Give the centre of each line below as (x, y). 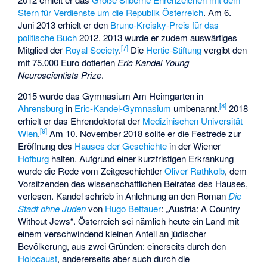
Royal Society (92, 50)
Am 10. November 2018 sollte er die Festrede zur (144, 133)
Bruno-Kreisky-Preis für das (165, 25)
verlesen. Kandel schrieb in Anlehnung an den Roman (123, 196)
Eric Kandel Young (153, 63)
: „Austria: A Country (201, 209)
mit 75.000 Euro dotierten (68, 63)
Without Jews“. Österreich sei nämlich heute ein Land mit (129, 221)
